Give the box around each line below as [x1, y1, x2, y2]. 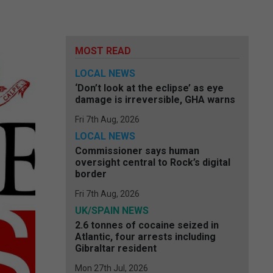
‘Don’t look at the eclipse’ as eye [75, 82, 224, 94]
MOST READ [75, 45, 131, 57]
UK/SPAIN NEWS [75, 205, 149, 216]
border [75, 168, 107, 180]
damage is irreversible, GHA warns [75, 94, 235, 105]
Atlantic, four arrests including [75, 231, 216, 243]
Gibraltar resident [75, 243, 157, 254]
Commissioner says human [75, 145, 199, 157]
